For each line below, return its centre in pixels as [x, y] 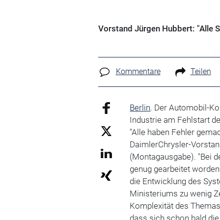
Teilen [201, 71]
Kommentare [138, 71]
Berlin [140, 107]
